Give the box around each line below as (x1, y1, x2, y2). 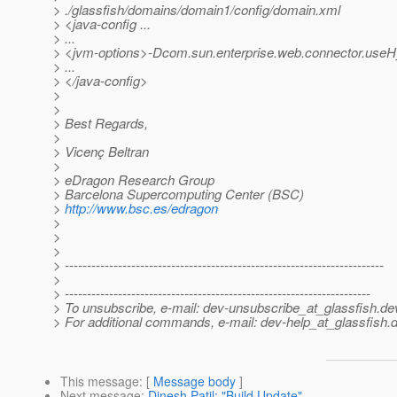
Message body (153, 372, 236, 391)
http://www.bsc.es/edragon (65, 198, 218, 218)
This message (60, 372, 139, 391)
